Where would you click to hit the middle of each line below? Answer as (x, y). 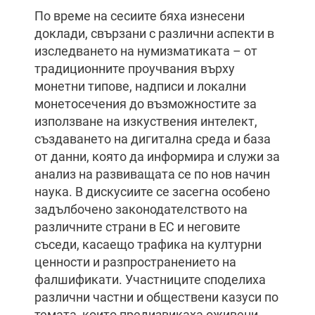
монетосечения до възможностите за (146, 104)
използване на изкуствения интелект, (146, 121)
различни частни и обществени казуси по (156, 297)
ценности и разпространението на (135, 262)
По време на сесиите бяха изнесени (140, 16)
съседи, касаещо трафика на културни (148, 244)
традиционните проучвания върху (135, 69)
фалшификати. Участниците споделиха (150, 279)
